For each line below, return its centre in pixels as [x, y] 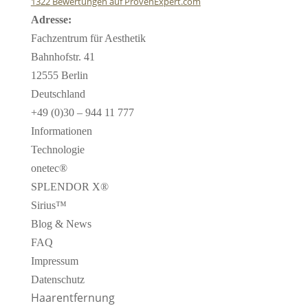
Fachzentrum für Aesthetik [88, 38]
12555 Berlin [59, 75]
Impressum [54, 261]
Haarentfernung [73, 297]
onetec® [49, 168]
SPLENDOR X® [69, 186]
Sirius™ [48, 205]
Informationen [61, 131]
